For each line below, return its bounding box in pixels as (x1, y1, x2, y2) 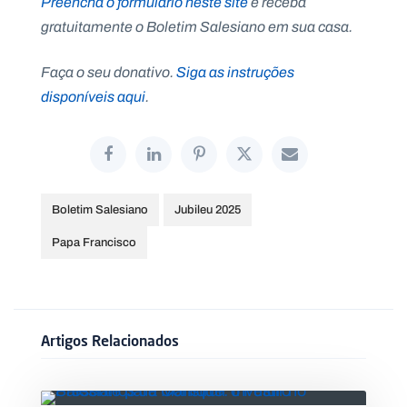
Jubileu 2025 (174, 200, 241, 218)
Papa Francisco (52, 233, 136, 251)
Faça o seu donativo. (41, 61, 176, 83)
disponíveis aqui (41, 85, 145, 107)
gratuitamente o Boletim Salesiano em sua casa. (41, 15, 352, 37)
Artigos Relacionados (41, 331, 179, 349)
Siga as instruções (176, 61, 294, 83)
